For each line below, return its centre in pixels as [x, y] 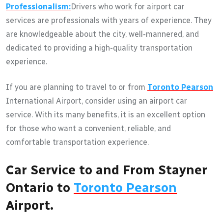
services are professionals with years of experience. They [109, 20]
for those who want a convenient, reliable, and [88, 128]
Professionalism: [38, 6]
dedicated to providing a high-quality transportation [99, 48]
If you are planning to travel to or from [77, 87]
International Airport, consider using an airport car [96, 101]
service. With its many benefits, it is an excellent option [106, 114]
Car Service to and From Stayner [107, 170]
